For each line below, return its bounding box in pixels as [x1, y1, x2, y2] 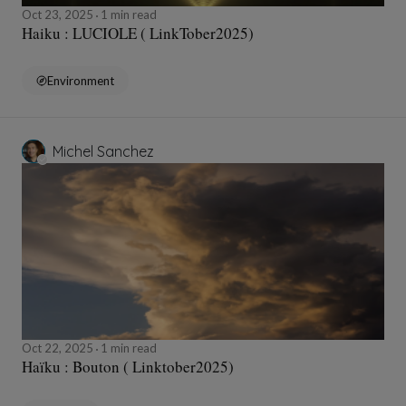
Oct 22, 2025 [22, 341, 96, 356]
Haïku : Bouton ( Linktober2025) [22, 356, 234, 378]
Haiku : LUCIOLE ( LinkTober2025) [22, 23, 254, 44]
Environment [47, 73, 114, 89]
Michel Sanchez [53, 142, 154, 161]
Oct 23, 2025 [22, 7, 96, 23]
